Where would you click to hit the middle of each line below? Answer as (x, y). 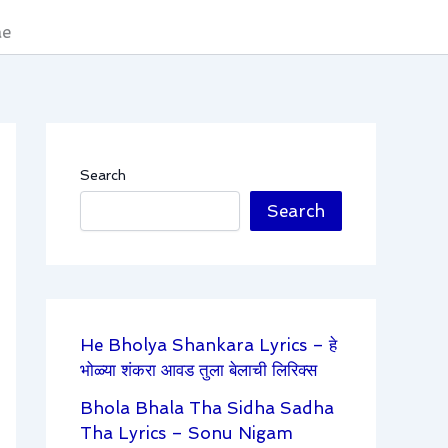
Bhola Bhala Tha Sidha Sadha (207, 408)
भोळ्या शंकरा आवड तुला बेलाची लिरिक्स (198, 370)
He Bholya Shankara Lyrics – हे (208, 345)
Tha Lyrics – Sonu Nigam (186, 433)
